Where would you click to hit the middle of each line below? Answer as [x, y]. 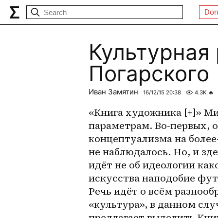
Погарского [149, 73]
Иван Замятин [113, 91]
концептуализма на [139, 138]
